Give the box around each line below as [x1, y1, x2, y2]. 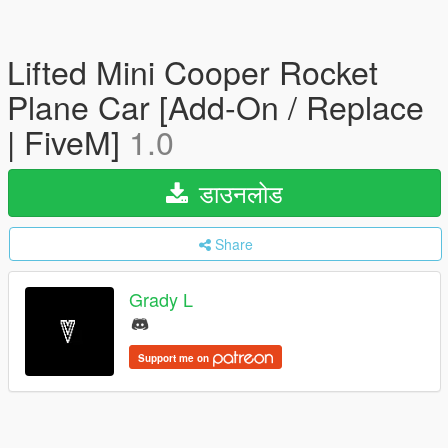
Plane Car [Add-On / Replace [7, 83, 424, 129]
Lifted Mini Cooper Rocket [7, 48, 378, 94]
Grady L [129, 286, 193, 313]
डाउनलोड [192, 175, 283, 210]
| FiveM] [7, 118, 129, 164]
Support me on [138, 350, 212, 365]
